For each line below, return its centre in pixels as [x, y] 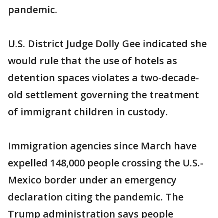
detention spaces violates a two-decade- [103, 78]
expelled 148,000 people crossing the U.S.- [106, 163]
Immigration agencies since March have [102, 146]
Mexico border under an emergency [92, 180]
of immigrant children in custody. [88, 112]
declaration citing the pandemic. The [96, 197]
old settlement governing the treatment [103, 95]
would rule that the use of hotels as [92, 61]
